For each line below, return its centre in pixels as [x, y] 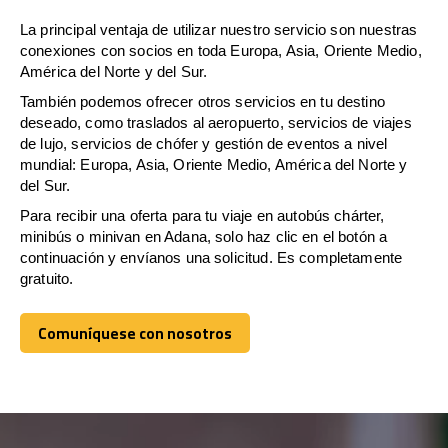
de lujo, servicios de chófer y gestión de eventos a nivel [204, 143]
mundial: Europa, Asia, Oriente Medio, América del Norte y [214, 164]
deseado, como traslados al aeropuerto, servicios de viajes [216, 122]
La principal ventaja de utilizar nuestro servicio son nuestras [219, 29]
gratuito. [47, 278]
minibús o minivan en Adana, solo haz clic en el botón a [204, 236]
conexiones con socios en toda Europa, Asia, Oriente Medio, [221, 50]
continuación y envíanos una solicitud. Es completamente [211, 257]
